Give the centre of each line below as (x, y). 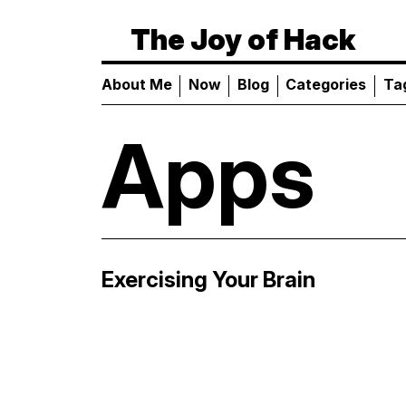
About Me (137, 84)
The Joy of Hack (243, 39)
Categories (326, 84)
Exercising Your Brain (208, 280)
